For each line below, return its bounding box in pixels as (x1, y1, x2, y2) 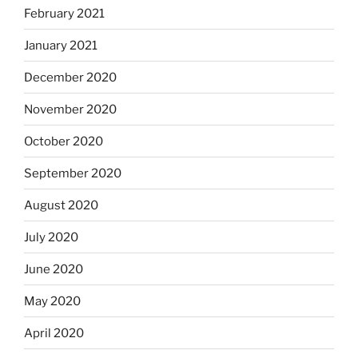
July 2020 (24, 229, 78, 245)
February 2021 (24, 6, 105, 21)
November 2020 (24, 101, 117, 117)
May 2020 (24, 293, 81, 308)
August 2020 (24, 197, 98, 213)
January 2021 (24, 38, 97, 53)
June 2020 (24, 261, 83, 276)
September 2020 (24, 165, 121, 181)
